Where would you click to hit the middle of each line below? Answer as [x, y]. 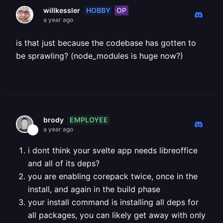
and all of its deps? [64, 163]
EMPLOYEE [89, 119]
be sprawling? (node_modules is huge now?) [100, 56]
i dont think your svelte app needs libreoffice [113, 150]
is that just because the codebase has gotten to [106, 43]
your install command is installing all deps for [113, 202]
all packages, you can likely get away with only [117, 215]
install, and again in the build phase [94, 189]
